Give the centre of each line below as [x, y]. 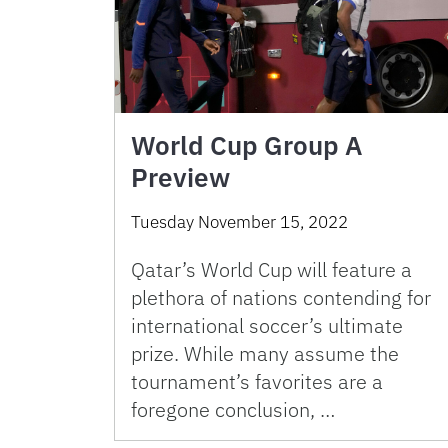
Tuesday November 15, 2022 [239, 222]
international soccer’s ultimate [267, 326]
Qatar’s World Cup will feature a [271, 270]
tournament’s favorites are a [257, 382]
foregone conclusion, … [233, 410]
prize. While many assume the [265, 354]
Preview [180, 177]
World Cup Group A [246, 145]
